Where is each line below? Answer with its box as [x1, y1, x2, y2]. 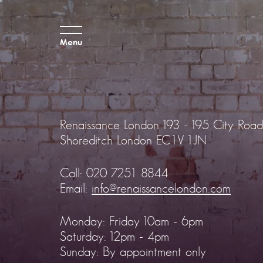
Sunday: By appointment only [60, 244, 206, 259]
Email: [60, 181, 92, 195]
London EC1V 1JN [117, 133, 207, 147]
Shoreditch [60, 133, 113, 147]
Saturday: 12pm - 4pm [60, 229, 169, 244]
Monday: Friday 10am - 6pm [60, 214, 203, 228]
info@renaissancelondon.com [92, 181, 231, 195]
